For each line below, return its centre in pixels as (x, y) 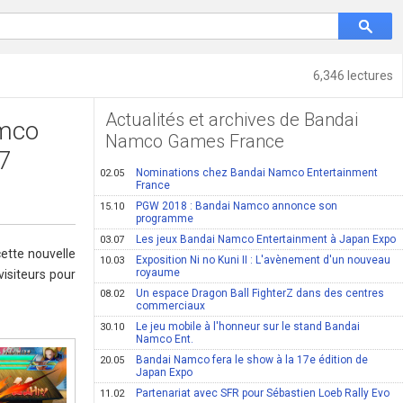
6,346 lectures (353, 76)
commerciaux (171, 306)
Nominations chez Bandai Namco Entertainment (257, 173)
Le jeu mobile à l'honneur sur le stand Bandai (248, 327)
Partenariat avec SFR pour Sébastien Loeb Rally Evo (263, 393)
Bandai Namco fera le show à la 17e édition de (252, 360)
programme (165, 219)
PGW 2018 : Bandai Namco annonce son (237, 206)
